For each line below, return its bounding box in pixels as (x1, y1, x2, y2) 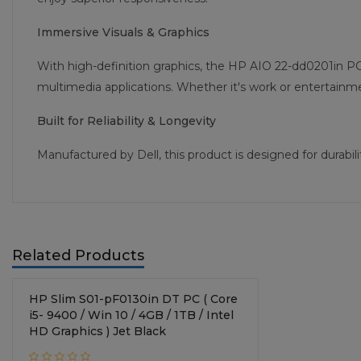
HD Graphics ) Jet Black (29, 324, 166, 339)
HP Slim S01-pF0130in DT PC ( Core (29, 292, 238, 307)
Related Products (12, 247, 144, 265)
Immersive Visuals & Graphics (37, 25, 210, 40)
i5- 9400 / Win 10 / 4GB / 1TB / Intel (29, 308, 234, 323)
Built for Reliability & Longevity (37, 114, 216, 129)
